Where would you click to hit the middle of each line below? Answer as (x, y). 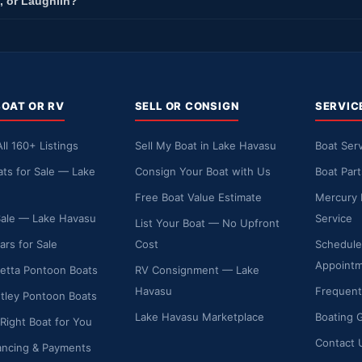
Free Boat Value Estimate (198, 197)
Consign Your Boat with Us (202, 171)
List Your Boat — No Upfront (207, 223)
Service (333, 218)
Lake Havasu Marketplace (199, 316)
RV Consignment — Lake (197, 269)
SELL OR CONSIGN (187, 105)
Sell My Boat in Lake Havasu (205, 145)
